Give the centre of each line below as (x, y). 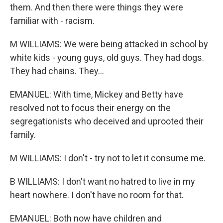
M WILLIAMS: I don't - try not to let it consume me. (108, 158)
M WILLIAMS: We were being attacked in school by (109, 44)
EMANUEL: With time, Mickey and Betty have (97, 94)
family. (23, 135)
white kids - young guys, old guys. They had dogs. (107, 57)
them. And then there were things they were (97, 7)
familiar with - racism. (52, 21)
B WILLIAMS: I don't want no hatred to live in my (103, 181)
